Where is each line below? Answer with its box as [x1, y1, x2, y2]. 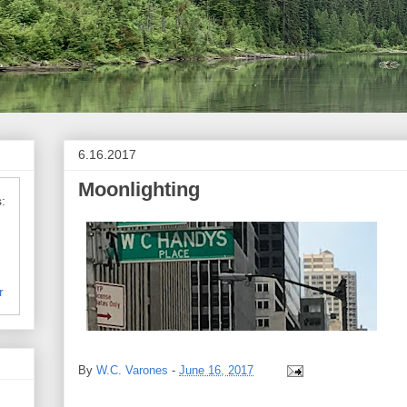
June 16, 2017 [179, 362, 253, 377]
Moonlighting [78, 178, 200, 201]
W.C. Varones [96, 362, 168, 377]
